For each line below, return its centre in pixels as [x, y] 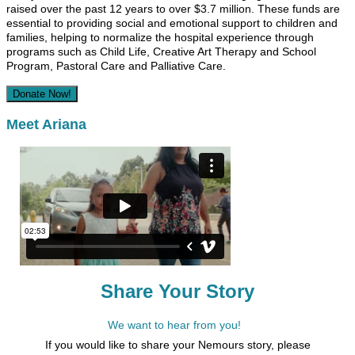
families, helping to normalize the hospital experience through [160, 37]
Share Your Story [177, 292]
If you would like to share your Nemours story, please [177, 345]
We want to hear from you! [174, 325]
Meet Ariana [46, 124]
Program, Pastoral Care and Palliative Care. [118, 66]
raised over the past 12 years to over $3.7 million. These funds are [173, 9]
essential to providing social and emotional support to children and [172, 23]
